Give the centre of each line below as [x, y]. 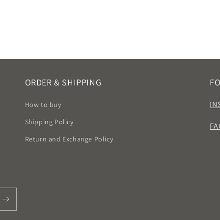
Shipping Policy [49, 122]
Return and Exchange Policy [69, 139]
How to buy [43, 105]
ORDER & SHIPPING [63, 82]
